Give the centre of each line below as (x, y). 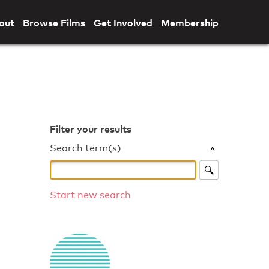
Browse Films (54, 23)
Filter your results (91, 129)
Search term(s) (86, 148)
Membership (189, 23)
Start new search (91, 195)
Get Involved (123, 23)
